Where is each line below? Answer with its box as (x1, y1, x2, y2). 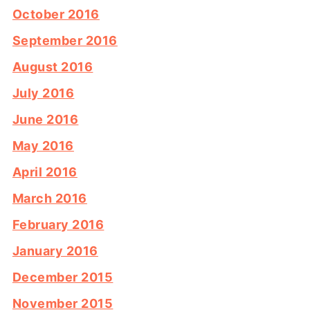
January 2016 (12, 244, 98, 259)
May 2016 (12, 138, 74, 154)
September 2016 (12, 33, 118, 48)
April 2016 (12, 165, 77, 180)
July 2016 (12, 86, 75, 101)
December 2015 (12, 270, 113, 285)
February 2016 (12, 217, 104, 232)
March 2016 (12, 191, 87, 206)
